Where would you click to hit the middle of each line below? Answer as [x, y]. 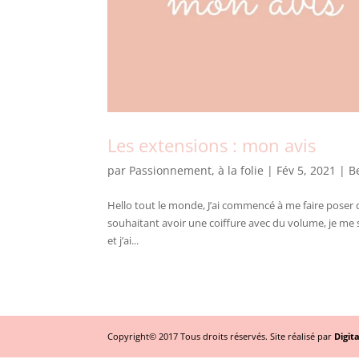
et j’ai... [123, 241]
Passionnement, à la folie [197, 171]
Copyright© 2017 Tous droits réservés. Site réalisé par [221, 337]
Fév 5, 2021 [307, 171]
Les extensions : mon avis [212, 145]
